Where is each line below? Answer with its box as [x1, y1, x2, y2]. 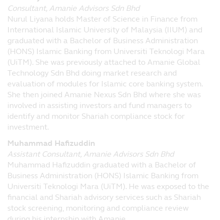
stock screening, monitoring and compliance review [7, 203, 189, 213]
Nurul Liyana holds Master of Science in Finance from [7, 14, 197, 24]
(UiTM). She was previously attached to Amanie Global [7, 57, 200, 67]
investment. [7, 122, 51, 132]
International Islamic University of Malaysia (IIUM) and [7, 25, 202, 35]
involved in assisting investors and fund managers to [7, 101, 192, 110]
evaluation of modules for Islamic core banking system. [7, 79, 203, 89]
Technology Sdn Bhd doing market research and [7, 68, 177, 78]
